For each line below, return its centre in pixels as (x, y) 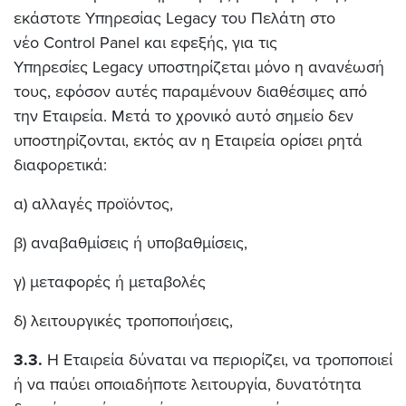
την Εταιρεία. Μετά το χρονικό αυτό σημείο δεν (184, 116)
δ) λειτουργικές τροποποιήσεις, (123, 321)
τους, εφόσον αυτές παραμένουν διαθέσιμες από (190, 92)
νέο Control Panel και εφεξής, (121, 43)
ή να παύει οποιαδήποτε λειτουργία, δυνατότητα (188, 384)
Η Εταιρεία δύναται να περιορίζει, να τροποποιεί (217, 360)
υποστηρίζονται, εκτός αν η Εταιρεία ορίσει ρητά (188, 140)
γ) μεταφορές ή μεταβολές (112, 282)
